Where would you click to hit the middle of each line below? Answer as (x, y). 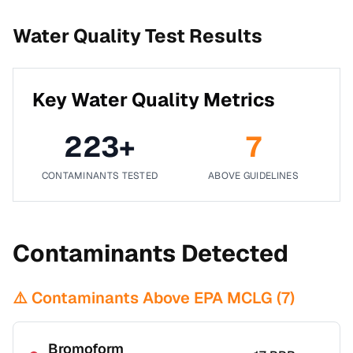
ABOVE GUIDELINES (253, 176)
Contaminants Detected (150, 253)
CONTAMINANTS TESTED (100, 176)
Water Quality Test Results (137, 36)
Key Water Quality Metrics (154, 100)
